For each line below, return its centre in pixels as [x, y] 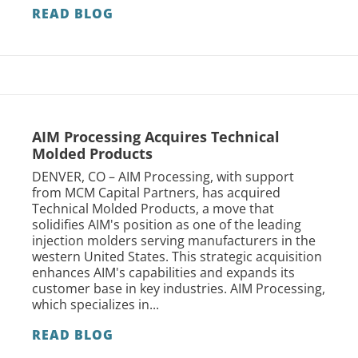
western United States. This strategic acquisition [177, 256]
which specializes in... [95, 304]
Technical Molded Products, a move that [153, 208]
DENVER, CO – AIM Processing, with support [163, 176]
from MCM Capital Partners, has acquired [156, 192]
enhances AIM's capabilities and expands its [163, 272]
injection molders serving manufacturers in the [174, 240]
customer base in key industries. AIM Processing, [179, 288]
